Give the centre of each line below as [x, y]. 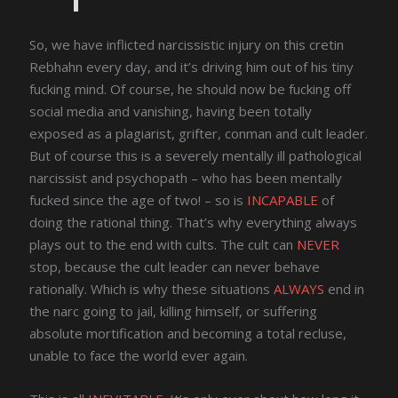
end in [345, 289]
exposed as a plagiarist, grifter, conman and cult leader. [199, 134]
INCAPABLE [283, 200]
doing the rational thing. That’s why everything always [194, 223]
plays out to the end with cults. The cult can [163, 245]
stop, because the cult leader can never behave [175, 267]
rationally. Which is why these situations [152, 289]
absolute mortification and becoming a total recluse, [188, 334]
